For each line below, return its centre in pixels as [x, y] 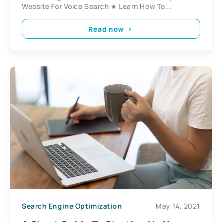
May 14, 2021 [178, 206]
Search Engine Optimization [72, 206]
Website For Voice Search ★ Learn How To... [97, 6]
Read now [106, 29]
